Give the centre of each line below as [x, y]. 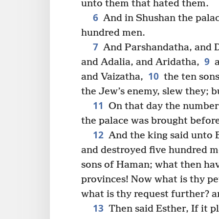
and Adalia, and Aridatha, [140, 62]
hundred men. [113, 33]
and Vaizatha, [112, 77]
